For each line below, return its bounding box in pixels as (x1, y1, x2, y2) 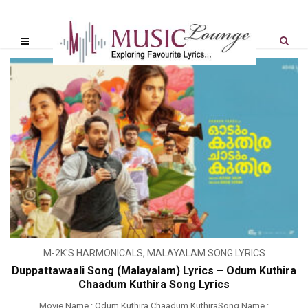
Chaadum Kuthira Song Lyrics (78, 278, 230, 291)
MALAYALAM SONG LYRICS (146, 247, 265, 259)
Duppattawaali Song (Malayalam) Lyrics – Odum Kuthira (12, 264, 296, 278)
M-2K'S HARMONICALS (43, 247, 143, 259)
